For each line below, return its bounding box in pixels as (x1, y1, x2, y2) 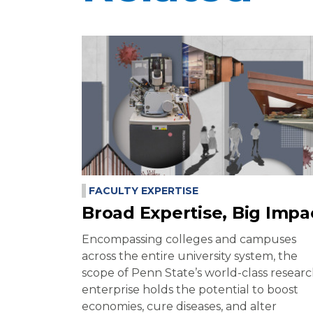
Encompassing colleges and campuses (82, 232, 296, 246)
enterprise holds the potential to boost (82, 282, 298, 296)
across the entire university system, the (82, 249, 298, 263)
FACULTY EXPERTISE (88, 184, 198, 197)
